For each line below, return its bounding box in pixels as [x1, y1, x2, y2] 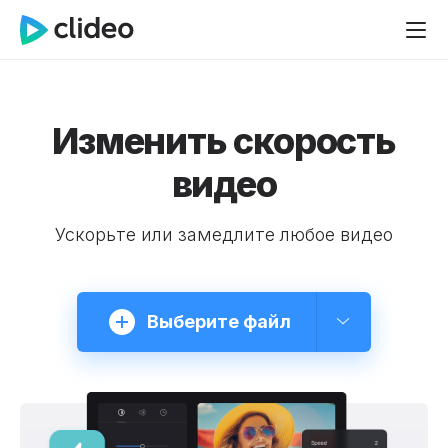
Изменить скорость [52, 119, 396, 163]
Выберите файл [147, 311, 291, 332]
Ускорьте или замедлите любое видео [55, 224, 393, 245]
